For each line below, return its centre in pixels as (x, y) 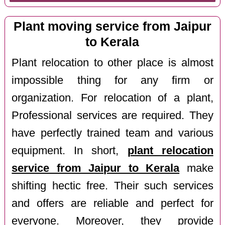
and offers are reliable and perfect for (113, 203)
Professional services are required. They (113, 115)
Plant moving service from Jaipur (112, 27)
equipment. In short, (70, 150)
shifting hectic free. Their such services (113, 186)
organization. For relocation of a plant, (113, 98)
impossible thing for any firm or (113, 80)
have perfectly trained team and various (113, 133)
